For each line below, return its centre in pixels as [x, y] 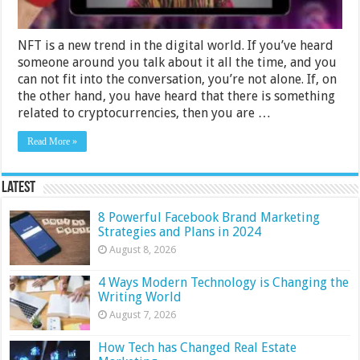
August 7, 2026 [143, 314]
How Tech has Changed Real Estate [198, 347]
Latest [19, 188]
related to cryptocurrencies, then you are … [145, 112]
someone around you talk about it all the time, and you [178, 62]
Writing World [142, 297]
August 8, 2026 [143, 249]
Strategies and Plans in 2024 [180, 231]
